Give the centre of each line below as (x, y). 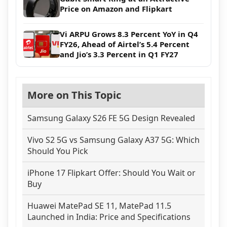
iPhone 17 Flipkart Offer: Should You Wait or (111, 173)
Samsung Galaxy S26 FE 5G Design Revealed (111, 118)
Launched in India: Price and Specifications (109, 217)
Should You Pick (58, 151)
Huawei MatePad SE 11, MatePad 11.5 (99, 206)
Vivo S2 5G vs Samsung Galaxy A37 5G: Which (113, 140)
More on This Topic (74, 95)
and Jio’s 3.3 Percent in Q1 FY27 (119, 54)
